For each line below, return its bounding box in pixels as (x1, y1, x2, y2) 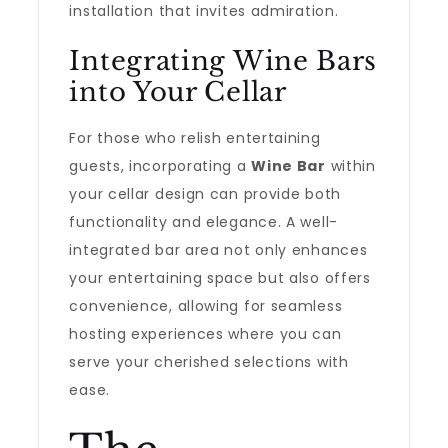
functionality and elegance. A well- (69, 212, 338, 232)
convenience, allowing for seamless (69, 296, 343, 316)
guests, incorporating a (69, 156, 252, 176)
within (325, 156, 376, 176)
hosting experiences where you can (69, 324, 342, 344)
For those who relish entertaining (69, 128, 321, 148)
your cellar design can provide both (69, 184, 341, 204)
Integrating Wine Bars (69, 45, 378, 77)
